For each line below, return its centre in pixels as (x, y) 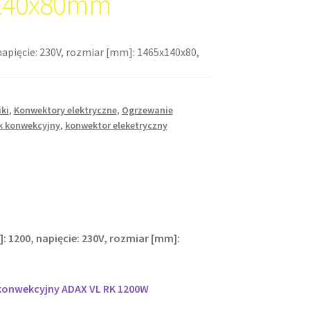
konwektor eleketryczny (116, 125)
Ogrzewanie (147, 110)
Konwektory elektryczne (65, 110)
